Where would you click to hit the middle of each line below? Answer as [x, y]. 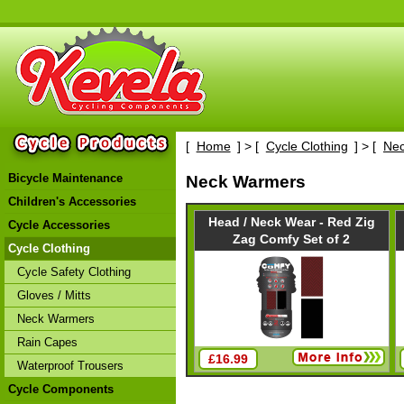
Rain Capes [47, 342]
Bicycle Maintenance [65, 178]
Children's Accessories [72, 202]
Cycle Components [61, 389]
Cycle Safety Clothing [74, 272]
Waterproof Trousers [70, 366]
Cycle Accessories [59, 225]
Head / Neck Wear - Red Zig [291, 222]
